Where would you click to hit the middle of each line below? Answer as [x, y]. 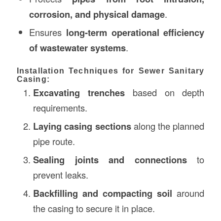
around [188, 193]
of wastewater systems [77, 47]
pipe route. [54, 141]
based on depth [165, 92]
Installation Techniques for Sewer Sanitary [110, 71]
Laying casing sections [82, 126]
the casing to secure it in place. [94, 208]
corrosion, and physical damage [97, 14]
